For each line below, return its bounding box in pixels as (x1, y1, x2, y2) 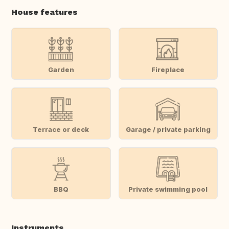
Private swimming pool (128, 185, 208, 193)
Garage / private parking (125, 125, 211, 133)
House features (11, 7, 78, 17)
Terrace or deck (33, 125, 89, 133)
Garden (48, 65, 74, 74)
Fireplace (151, 65, 185, 74)
